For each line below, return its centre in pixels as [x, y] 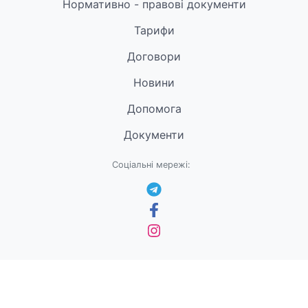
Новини [154, 83]
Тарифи [154, 31]
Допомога [154, 109]
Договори [154, 57]
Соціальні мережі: [151, 165]
